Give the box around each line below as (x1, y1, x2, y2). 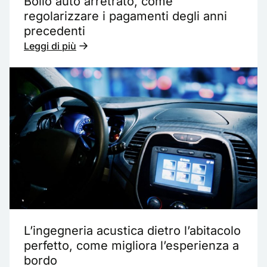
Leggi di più (24, 40, 76, 52)
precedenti (24, 24, 85, 39)
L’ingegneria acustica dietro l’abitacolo (24, 223, 241, 238)
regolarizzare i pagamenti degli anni (24, 9, 227, 24)
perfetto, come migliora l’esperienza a (24, 238, 239, 253)
